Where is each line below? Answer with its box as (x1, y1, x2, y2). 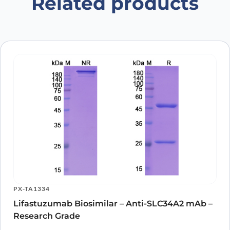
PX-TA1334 (13, 185, 50, 193)
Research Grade (13, 211, 80, 221)
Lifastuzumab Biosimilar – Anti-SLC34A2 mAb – (13, 199, 213, 209)
